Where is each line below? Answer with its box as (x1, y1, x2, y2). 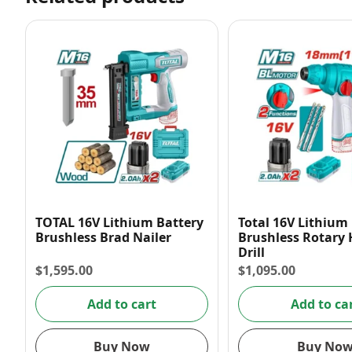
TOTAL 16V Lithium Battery (35, 214, 203, 232)
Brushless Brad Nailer (35, 229, 171, 247)
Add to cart (87, 295, 157, 313)
